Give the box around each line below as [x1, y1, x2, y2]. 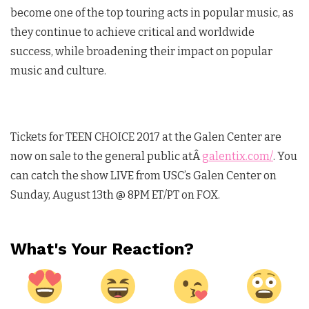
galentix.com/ [202, 149, 273, 163]
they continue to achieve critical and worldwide [10, 25, 255, 39]
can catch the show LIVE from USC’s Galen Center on [10, 168, 277, 182]
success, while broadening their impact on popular [10, 44, 272, 58]
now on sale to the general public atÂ [10, 149, 202, 163]
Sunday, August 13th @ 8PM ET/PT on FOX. [10, 188, 220, 201]
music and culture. [10, 63, 106, 77]
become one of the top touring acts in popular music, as [10, 6, 294, 19]
